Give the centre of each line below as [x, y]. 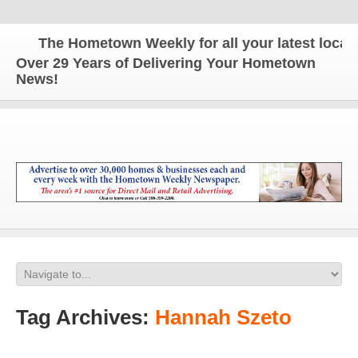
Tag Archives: [86, 317]
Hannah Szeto [223, 317]
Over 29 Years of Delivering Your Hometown [166, 63]
